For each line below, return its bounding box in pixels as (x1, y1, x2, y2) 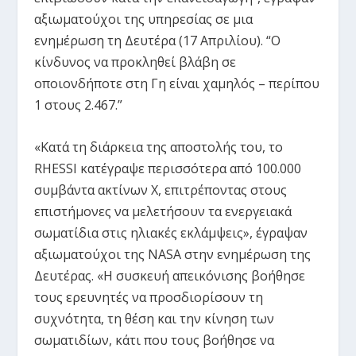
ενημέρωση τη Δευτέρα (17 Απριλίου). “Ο (33, 32, 281, 50)
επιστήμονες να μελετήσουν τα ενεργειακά (33, 202, 292, 220)
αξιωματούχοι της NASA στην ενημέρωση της (33, 245, 311, 263)
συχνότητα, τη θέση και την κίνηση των (33, 309, 274, 327)
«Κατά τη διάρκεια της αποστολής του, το (33, 137, 283, 156)
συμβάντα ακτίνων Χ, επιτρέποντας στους (33, 180, 287, 199)
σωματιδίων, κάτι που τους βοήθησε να (33, 331, 274, 349)
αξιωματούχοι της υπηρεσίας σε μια (33, 10, 253, 29)
